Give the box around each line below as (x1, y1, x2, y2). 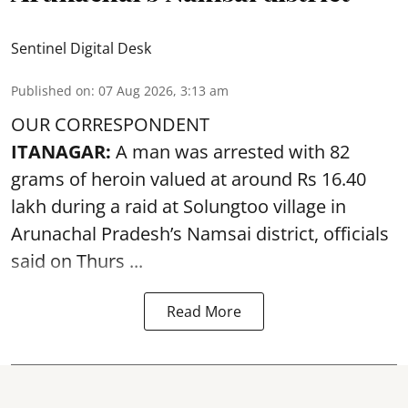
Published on (11, 82, 91, 99)
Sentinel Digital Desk (11, 38, 151, 58)
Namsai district (187, 221, 314, 246)
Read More (167, 301, 241, 321)
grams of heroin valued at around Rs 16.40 (11, 167, 366, 191)
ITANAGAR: (11, 139, 111, 164)
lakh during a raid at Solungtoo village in (11, 194, 346, 219)
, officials (314, 221, 389, 246)
